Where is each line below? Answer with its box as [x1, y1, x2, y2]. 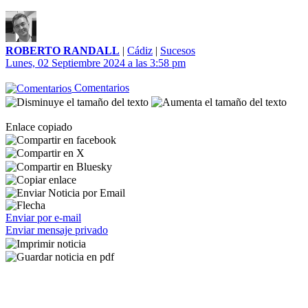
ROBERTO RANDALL [5, 45, 120, 56]
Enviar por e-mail [5, 212, 81, 224]
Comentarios [71, 82, 129, 93]
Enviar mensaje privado [5, 224, 108, 236]
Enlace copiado [5, 120, 72, 133]
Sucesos [160, 45, 195, 56]
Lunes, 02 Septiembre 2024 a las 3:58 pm [5, 57, 186, 69]
